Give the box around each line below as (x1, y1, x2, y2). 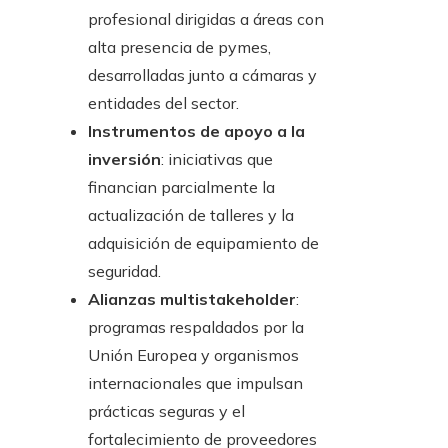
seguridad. (88, 261, 161, 282)
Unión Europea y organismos (88, 345, 299, 366)
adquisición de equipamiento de (88, 233, 319, 254)
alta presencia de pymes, (88, 37, 271, 58)
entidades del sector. (88, 93, 239, 114)
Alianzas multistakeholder (88, 289, 296, 310)
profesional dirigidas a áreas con (88, 9, 324, 30)
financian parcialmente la (88, 177, 275, 198)
